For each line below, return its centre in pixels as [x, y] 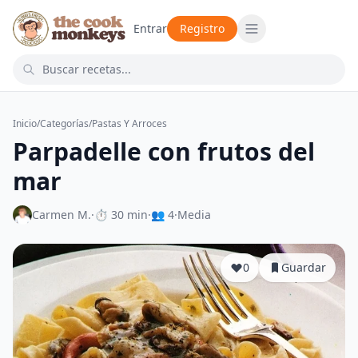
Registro [203, 28]
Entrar [151, 28]
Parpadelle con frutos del [164, 151]
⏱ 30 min [121, 215]
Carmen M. [62, 215]
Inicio [25, 123]
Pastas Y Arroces [129, 123]
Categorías [64, 123]
